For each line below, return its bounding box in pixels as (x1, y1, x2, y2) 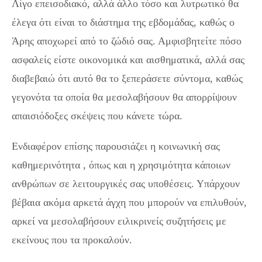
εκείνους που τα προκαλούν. (12, 234, 132, 246)
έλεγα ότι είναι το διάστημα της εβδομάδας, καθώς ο (12, 16, 235, 29)
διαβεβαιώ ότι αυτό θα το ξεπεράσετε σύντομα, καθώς (12, 73, 243, 85)
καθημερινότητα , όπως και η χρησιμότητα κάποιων (12, 159, 230, 171)
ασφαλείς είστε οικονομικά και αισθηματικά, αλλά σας (12, 54, 244, 66)
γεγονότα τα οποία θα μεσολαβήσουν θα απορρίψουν (12, 91, 237, 104)
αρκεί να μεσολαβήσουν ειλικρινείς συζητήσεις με (12, 215, 226, 227)
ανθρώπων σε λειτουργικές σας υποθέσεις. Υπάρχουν (12, 178, 240, 190)
